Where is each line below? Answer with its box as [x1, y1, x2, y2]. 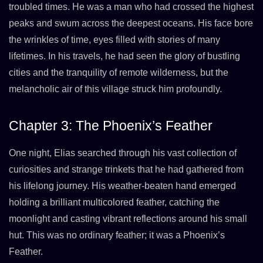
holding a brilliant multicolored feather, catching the [9, 197, 220, 208]
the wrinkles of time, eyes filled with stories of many [9, 35, 220, 45]
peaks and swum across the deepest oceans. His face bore [9, 18, 253, 29]
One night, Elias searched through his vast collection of [9, 148, 237, 159]
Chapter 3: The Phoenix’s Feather [9, 117, 213, 133]
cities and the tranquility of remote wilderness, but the [9, 68, 228, 78]
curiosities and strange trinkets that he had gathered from [9, 164, 244, 175]
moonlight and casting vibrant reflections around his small [9, 214, 247, 224]
